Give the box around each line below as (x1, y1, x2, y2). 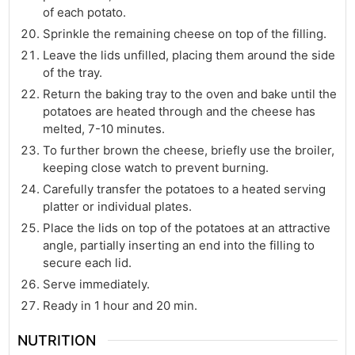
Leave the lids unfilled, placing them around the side (43, 47, 336, 63)
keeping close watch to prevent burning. (43, 159, 269, 175)
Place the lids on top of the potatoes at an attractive (43, 219, 331, 235)
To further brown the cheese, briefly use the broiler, (43, 142, 335, 158)
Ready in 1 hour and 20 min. (43, 297, 198, 313)
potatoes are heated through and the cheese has (43, 103, 316, 119)
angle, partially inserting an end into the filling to (43, 237, 315, 253)
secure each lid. (43, 254, 132, 270)
